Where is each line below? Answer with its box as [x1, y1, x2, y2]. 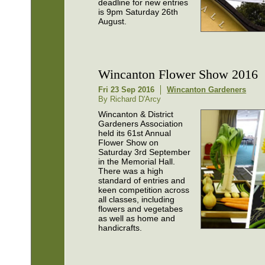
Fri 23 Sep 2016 [98, 85, 155, 94]
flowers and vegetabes [98, 204, 183, 214]
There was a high [98, 166, 164, 176]
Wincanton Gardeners [167, 85, 247, 94]
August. [98, 16, 127, 26]
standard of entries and [98, 176, 186, 185]
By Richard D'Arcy [98, 95, 161, 104]
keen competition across [98, 185, 190, 195]
